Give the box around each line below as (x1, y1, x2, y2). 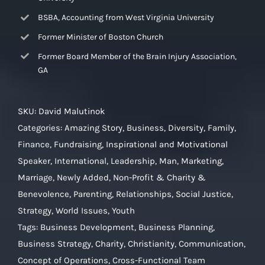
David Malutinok (38, 106, 105, 117)
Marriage (18, 172, 53, 183)
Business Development (40, 222, 134, 233)
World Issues (56, 205, 108, 216)
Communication (179, 238, 244, 250)
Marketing (181, 156, 222, 167)
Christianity (128, 238, 174, 250)
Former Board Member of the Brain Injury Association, (37, 51, 237, 62)
